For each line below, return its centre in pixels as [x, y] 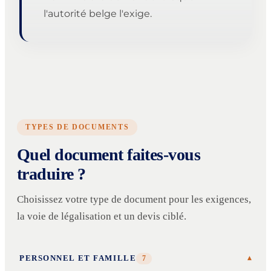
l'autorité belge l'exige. [98, 13]
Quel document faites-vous [109, 154]
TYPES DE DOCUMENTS [77, 127]
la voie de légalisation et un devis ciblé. [102, 216]
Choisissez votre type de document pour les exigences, [134, 199]
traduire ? [51, 174]
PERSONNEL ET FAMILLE [78, 258]
